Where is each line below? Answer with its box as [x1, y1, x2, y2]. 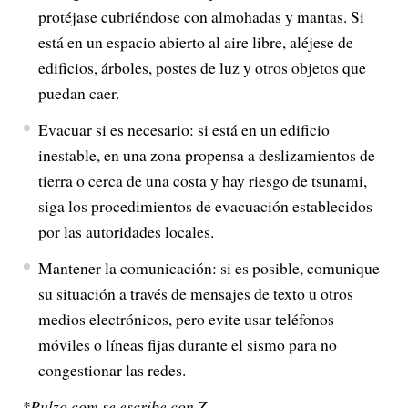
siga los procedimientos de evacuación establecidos [37, 195, 372, 217]
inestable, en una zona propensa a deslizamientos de [37, 144, 375, 166]
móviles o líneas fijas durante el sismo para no [37, 333, 337, 355]
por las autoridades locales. [37, 220, 214, 242]
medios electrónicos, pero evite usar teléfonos [37, 308, 334, 330]
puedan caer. [37, 82, 119, 104]
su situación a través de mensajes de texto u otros [37, 282, 353, 304]
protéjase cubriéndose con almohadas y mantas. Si [37, 5, 364, 27]
